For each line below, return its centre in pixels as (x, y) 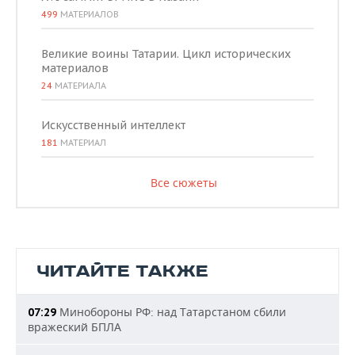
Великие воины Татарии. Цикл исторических (166, 53)
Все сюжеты (183, 182)
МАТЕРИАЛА (79, 85)
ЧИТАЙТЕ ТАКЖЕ (122, 271)
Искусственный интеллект (113, 125)
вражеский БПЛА (74, 326)
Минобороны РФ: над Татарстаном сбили (171, 311)
